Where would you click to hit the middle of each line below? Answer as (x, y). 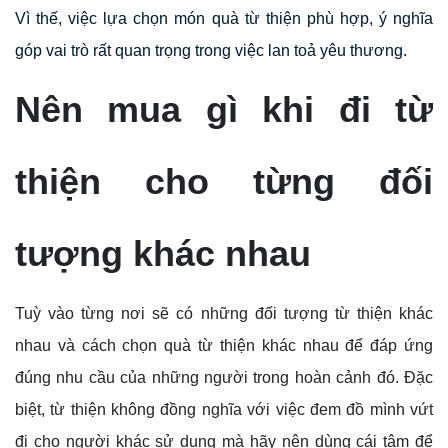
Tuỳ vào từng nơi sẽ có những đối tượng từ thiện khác (224, 314)
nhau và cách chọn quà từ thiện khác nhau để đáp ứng (224, 346)
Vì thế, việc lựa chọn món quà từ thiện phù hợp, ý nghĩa (224, 19)
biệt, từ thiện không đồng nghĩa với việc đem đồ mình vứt (224, 410)
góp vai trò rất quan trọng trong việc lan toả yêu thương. (211, 51)
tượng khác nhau (163, 254)
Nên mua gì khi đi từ (224, 110)
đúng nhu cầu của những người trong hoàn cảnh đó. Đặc (224, 378)
